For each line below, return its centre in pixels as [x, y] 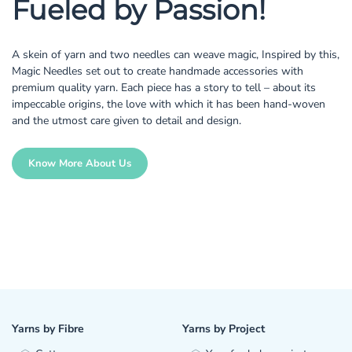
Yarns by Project [224, 328]
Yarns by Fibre [48, 328]
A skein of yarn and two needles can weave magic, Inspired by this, [176, 54]
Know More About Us [80, 163]
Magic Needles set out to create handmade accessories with [158, 71]
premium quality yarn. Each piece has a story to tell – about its [164, 87]
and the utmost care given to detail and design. [126, 120]
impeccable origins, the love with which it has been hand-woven [169, 104]
